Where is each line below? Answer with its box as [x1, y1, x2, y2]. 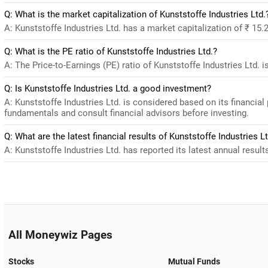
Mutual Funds [168, 256, 221, 266]
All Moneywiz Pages [8, 228, 112, 242]
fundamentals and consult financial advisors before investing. [4, 107, 249, 118]
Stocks [8, 256, 34, 266]
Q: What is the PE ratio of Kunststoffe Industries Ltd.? [4, 45, 217, 57]
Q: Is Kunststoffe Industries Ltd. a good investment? [4, 83, 211, 94]
